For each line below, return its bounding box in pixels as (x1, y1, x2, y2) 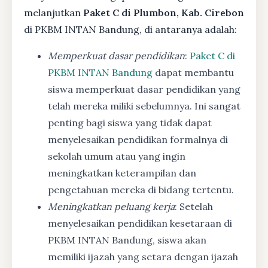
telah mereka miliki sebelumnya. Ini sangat (48, 99, 240, 112)
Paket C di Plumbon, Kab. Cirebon (83, 6, 244, 19)
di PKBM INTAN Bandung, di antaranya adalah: (24, 23, 237, 35)
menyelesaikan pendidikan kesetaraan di (48, 217, 232, 229)
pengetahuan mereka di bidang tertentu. (48, 183, 234, 196)
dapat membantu (153, 66, 234, 78)
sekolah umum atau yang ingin (48, 150, 185, 162)
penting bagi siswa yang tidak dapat (48, 116, 212, 129)
